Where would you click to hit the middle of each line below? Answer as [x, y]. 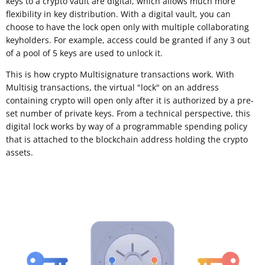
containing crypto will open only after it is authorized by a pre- [130, 100]
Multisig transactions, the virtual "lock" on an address [112, 87]
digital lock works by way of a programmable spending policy [127, 126]
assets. [20, 152]
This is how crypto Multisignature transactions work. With [120, 74]
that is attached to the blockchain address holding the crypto [127, 139]
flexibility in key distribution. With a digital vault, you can [118, 14]
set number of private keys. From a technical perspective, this [128, 113]
